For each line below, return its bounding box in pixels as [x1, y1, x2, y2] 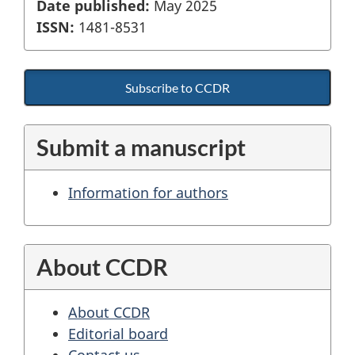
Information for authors [68, 183, 228, 203]
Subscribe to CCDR [125, 80, 230, 96]
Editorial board [68, 323, 168, 343]
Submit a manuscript [36, 133, 246, 162]
